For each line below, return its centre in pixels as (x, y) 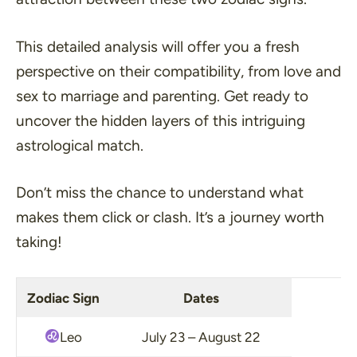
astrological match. (80, 145)
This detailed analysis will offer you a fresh (158, 46)
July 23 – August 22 (201, 337)
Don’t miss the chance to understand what (160, 192)
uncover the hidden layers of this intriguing (161, 120)
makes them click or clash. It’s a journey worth (170, 217)
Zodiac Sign (63, 298)
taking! (39, 242)
